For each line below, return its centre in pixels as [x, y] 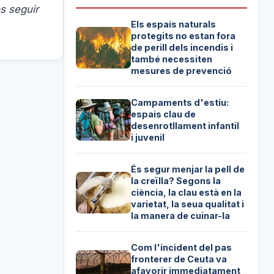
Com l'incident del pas [182, 248]
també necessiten [172, 59]
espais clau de [164, 114]
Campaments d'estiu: [180, 103]
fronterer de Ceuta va [179, 259]
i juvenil [148, 138]
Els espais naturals [174, 24]
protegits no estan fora [183, 36]
